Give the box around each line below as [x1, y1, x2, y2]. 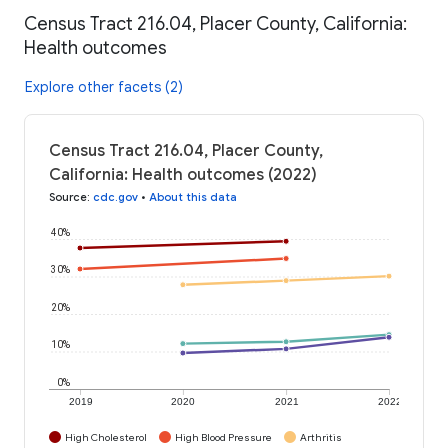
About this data [149, 189, 237, 204]
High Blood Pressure [175, 430, 272, 444]
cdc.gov [93, 189, 138, 204]
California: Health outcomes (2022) [49, 164, 317, 185]
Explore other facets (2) [25, 77, 183, 96]
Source [49, 189, 87, 204]
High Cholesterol [65, 430, 147, 444]
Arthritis [300, 430, 342, 444]
